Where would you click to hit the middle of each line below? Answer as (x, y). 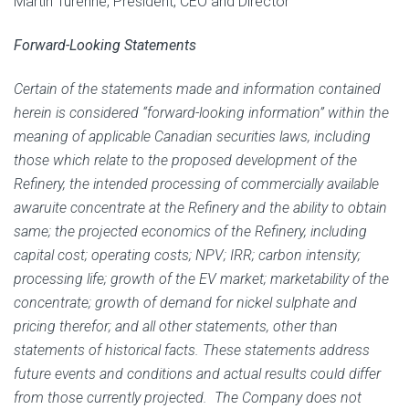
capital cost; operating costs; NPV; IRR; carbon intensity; (187, 255)
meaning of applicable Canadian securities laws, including (192, 136)
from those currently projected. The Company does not (188, 397)
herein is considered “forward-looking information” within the (201, 112)
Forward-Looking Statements (105, 45)
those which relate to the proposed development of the (185, 160)
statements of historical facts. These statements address (192, 350)
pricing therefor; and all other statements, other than (176, 326)
